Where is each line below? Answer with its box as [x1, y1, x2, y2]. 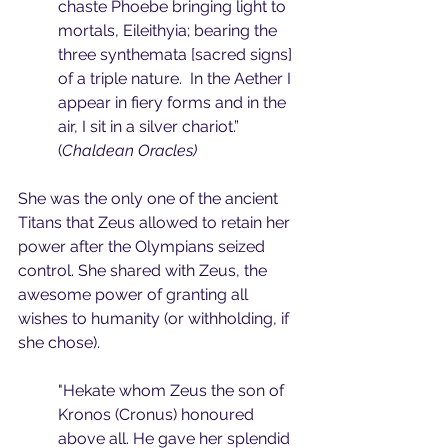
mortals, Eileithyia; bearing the [58, 21, 281, 40]
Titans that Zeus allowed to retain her [18, 213, 294, 232]
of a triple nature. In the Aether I [58, 69, 295, 88]
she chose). [18, 333, 100, 352]
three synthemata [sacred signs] [58, 45, 296, 64]
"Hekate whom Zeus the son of [58, 381, 288, 400]
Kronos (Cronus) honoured [58, 405, 258, 424]
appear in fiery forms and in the [58, 93, 290, 112]
